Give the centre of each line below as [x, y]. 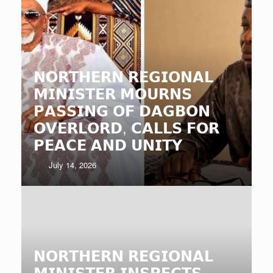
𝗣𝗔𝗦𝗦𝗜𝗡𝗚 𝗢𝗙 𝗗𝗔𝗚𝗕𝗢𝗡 [122, 110]
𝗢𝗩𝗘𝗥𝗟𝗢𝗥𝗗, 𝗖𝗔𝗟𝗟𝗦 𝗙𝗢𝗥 [126, 127]
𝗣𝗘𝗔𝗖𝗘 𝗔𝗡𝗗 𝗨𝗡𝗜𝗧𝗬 [108, 144]
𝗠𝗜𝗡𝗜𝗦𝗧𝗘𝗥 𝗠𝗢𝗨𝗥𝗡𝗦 [113, 93]
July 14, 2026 [73, 165]
